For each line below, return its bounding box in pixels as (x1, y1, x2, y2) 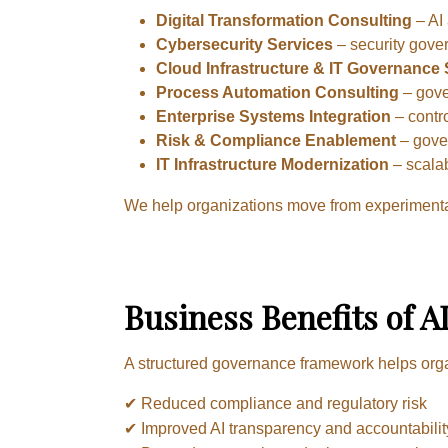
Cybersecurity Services (156, 35, 333, 53)
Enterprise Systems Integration (156, 107, 391, 125)
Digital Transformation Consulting (156, 11, 412, 29)
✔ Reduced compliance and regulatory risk (124, 394, 427, 412)
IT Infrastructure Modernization (156, 155, 389, 173)
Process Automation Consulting (156, 83, 399, 101)
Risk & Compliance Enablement (156, 131, 396, 149)
